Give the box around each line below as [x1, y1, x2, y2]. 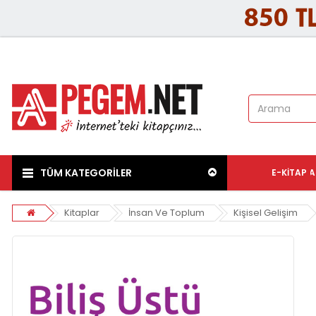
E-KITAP [272, 166, 308, 179]
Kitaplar [64, 206, 99, 220]
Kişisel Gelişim [233, 206, 298, 220]
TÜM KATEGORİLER [40, 166, 132, 181]
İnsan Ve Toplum [128, 206, 205, 220]
